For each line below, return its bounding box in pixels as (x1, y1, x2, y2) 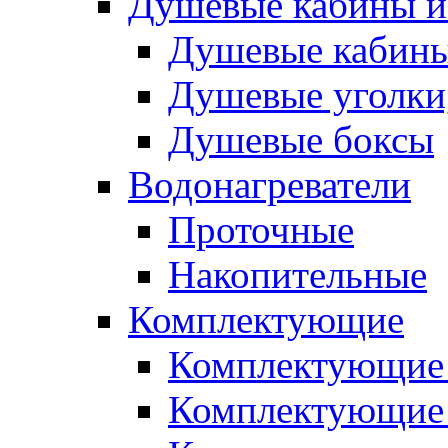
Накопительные (168, 252, 427, 296)
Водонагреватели (128, 162, 411, 206)
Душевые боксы (168, 117, 434, 161)
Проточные (168, 207, 354, 251)
